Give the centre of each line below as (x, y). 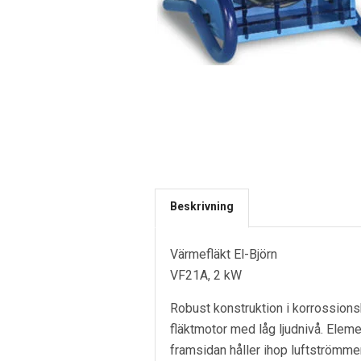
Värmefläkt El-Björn (224, 254)
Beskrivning (202, 206)
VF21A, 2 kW (206, 275)
